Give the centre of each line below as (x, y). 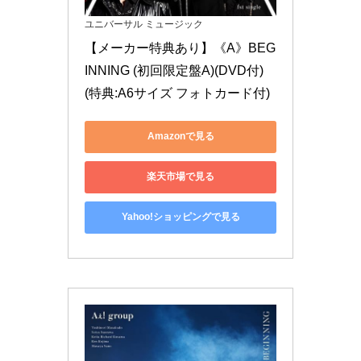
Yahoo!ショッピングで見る (180, 217)
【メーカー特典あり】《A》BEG (180, 48)
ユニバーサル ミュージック (144, 24)
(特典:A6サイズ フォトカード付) (177, 93)
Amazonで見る (180, 137)
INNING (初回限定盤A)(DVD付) (174, 70)
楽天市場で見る (180, 177)
